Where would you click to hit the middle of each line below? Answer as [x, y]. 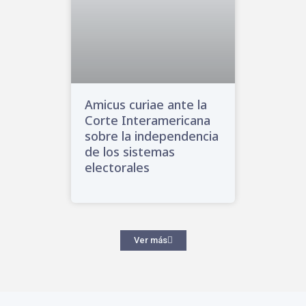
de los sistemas [130, 152]
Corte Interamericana [148, 121]
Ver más [150, 240]
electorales [117, 168]
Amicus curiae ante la [146, 105]
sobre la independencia [152, 136]
